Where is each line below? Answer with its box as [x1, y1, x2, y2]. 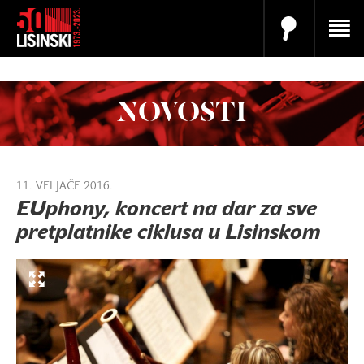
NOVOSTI [117, 98, 247, 128]
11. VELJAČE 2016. [16, 181, 113, 192]
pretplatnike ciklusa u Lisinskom [16, 224, 321, 244]
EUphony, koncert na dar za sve [16, 201, 317, 220]
